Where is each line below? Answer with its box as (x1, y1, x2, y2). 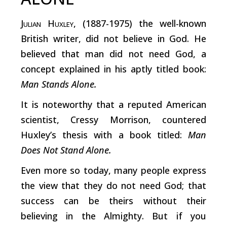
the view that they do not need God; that (21, 179, 206, 192)
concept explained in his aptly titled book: (21, 62, 206, 75)
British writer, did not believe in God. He (21, 32, 206, 45)
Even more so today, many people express (21, 164, 206, 176)
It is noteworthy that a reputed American (21, 98, 206, 110)
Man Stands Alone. (21, 78, 97, 90)
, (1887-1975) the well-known (73, 17, 206, 29)
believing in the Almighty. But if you (21, 209, 206, 222)
